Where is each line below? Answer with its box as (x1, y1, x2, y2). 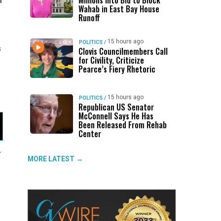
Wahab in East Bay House (78, 3, 159, 15)
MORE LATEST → (28, 155, 83, 163)
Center (78, 128, 101, 140)
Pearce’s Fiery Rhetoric (78, 63, 155, 75)
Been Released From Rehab (78, 119, 167, 131)
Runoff (78, 12, 100, 24)
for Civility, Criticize (78, 54, 144, 66)
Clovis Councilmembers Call (78, 45, 168, 57)
